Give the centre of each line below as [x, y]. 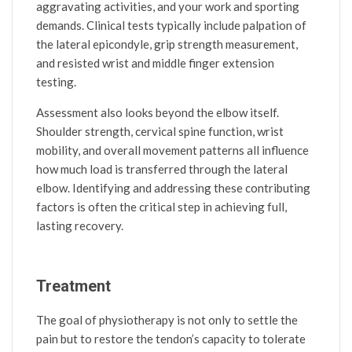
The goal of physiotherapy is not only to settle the [167, 319]
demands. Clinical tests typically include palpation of [171, 25]
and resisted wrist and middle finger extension [155, 62]
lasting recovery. [80, 225]
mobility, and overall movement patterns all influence [172, 150]
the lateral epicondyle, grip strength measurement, [167, 44]
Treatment [73, 286]
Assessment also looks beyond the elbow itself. [158, 112]
